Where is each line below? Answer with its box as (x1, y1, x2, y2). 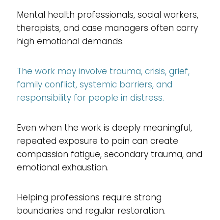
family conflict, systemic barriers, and (16, 78, 172, 90)
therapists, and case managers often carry (16, 22, 198, 34)
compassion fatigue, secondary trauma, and (16, 148, 202, 160)
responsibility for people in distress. (16, 91, 164, 104)
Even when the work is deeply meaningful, (16, 121, 192, 134)
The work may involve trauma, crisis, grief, (16, 65, 190, 77)
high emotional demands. (16, 35, 124, 47)
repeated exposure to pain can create (16, 135, 178, 147)
